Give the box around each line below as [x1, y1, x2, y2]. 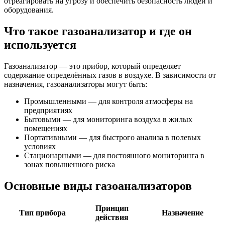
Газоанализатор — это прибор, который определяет [4, 61, 181, 70]
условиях [24, 142, 56, 151]
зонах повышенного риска [24, 160, 115, 169]
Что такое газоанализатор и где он [4, 24, 192, 38]
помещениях [24, 124, 67, 133]
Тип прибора [19, 208, 66, 217]
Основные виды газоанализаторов [4, 179, 192, 192]
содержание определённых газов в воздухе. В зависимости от [4, 70, 216, 79]
